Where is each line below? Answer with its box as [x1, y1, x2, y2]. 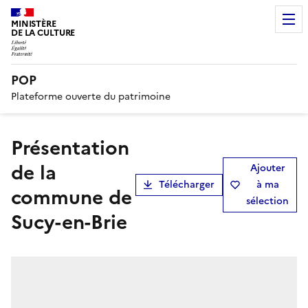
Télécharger [159, 177, 214, 192]
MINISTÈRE [11, 17, 56, 30]
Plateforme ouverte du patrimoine [11, 89, 170, 104]
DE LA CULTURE [11, 26, 76, 39]
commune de [11, 182, 132, 212]
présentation [11, 133, 23, 162]
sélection [246, 193, 289, 208]
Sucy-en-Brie [11, 207, 127, 236]
